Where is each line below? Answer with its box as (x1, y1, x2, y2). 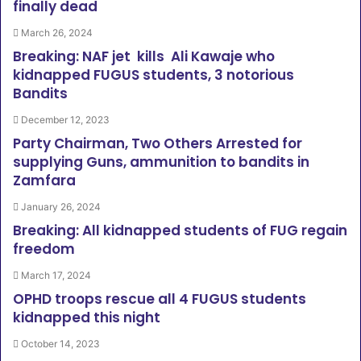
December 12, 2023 (21, 114, 110, 126)
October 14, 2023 (21, 338, 100, 350)
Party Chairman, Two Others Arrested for (13, 134, 302, 153)
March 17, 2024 (21, 269, 91, 281)
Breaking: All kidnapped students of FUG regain (13, 221, 347, 240)
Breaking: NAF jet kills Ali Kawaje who (13, 47, 275, 66)
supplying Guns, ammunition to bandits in (13, 152, 309, 172)
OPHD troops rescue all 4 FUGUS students (13, 289, 306, 309)
